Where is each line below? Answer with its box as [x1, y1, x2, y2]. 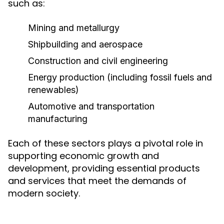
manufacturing [28, 113, 87, 124]
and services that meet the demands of [8, 174, 186, 187]
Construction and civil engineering [28, 55, 168, 66]
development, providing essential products [8, 162, 200, 174]
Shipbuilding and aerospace [28, 39, 142, 49]
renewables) [28, 84, 79, 95]
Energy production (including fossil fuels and [28, 72, 212, 82]
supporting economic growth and [8, 149, 159, 162]
